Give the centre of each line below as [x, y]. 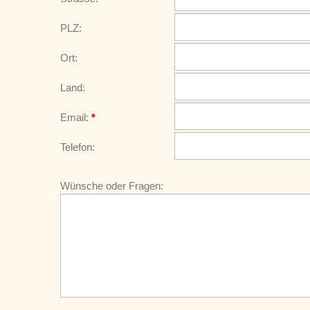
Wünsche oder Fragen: [112, 186]
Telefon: [77, 147]
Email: [76, 117]
